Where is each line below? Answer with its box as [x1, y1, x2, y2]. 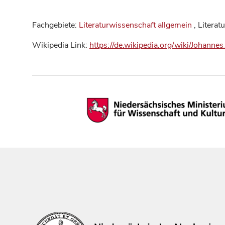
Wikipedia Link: [32, 40, 89, 51]
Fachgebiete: [32, 20, 79, 31]
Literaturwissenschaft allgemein [79, 20, 192, 31]
